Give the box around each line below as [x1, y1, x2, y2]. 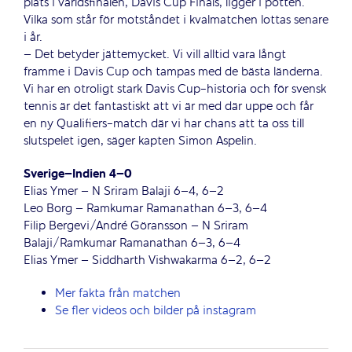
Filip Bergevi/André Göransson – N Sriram [23, 217, 248, 235]
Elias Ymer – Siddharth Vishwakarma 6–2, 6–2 [23, 251, 271, 269]
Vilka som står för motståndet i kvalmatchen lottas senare [23, 11, 328, 29]
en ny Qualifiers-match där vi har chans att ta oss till [23, 115, 304, 133]
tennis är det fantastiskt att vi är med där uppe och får [23, 97, 313, 115]
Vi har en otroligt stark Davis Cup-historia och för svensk [23, 80, 326, 98]
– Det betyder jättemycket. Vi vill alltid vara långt [23, 46, 286, 64]
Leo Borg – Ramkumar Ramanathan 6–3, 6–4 [23, 200, 267, 218]
